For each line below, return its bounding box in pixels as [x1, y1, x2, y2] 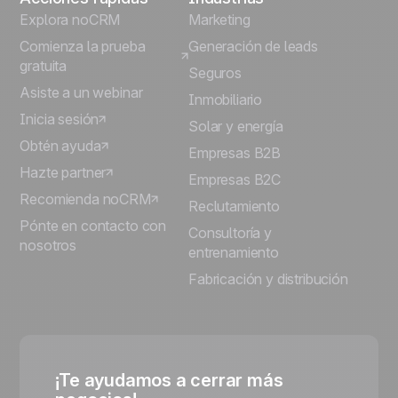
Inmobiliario [188, 91, 263, 108]
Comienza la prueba [20, 37, 146, 55]
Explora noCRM [20, 11, 121, 28]
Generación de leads [188, 37, 318, 55]
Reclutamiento [188, 197, 280, 215]
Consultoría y [188, 224, 272, 242]
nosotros [20, 236, 77, 254]
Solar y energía [188, 117, 283, 135]
